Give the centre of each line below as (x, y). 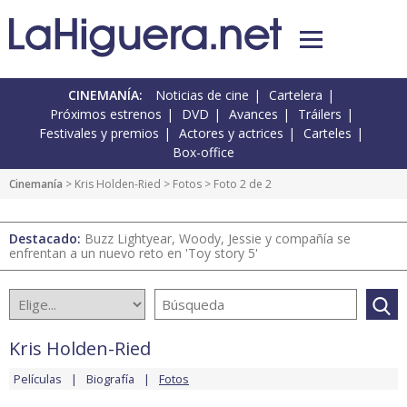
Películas (38, 379)
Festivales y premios (99, 134)
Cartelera (296, 95)
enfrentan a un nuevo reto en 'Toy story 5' (134, 253)
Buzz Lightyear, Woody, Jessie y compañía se (218, 239)
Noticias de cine (202, 95)
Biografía (110, 379)
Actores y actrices (231, 134)
